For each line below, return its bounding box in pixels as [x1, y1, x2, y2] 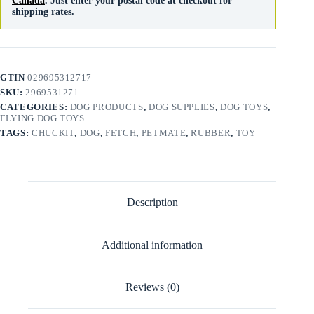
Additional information [102, 238, 203, 251]
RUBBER [191, 128, 231, 139]
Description [126, 196, 178, 209]
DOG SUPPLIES [148, 102, 215, 113]
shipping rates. [12, 6, 74, 18]
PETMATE [141, 128, 186, 139]
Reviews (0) [125, 281, 179, 294]
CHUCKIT [31, 128, 75, 139]
